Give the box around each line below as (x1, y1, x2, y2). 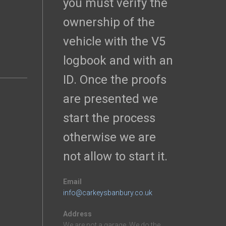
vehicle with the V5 (63, 34, 165, 48)
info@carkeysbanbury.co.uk (63, 189, 152, 197)
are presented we (63, 92, 158, 106)
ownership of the (63, 15, 155, 29)
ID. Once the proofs (63, 73, 166, 87)
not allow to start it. (63, 149, 167, 163)
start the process (63, 111, 155, 125)
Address (63, 210, 92, 218)
